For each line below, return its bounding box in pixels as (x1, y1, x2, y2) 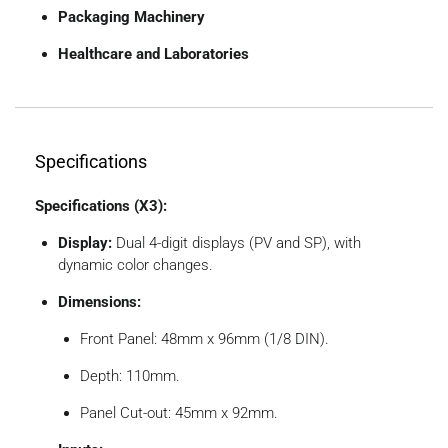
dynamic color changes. (57, 255, 213, 274)
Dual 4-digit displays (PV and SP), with (111, 233, 361, 252)
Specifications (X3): (35, 196, 167, 215)
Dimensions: (57, 292, 141, 311)
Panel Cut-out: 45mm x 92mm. (80, 403, 278, 422)
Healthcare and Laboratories (57, 45, 249, 64)
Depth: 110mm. (80, 366, 180, 385)
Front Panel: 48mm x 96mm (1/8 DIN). (80, 329, 329, 348)
